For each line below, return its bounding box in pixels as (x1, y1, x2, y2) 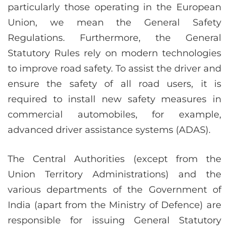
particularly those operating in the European (8, 2, 221, 13)
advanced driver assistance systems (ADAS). (8, 124, 211, 135)
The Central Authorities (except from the (8, 153, 221, 165)
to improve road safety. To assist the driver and (8, 63, 221, 74)
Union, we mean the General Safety (8, 17, 221, 28)
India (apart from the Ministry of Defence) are (8, 199, 221, 211)
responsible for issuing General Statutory (8, 215, 221, 226)
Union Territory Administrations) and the (8, 169, 221, 180)
